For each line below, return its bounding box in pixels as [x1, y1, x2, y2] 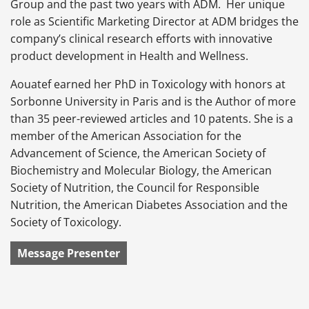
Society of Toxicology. [10, 215, 121, 230]
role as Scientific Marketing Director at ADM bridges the [10, 14, 299, 30]
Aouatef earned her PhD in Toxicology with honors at [10, 77, 286, 92]
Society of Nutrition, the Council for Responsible [10, 180, 259, 196]
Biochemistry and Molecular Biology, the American [10, 163, 272, 179]
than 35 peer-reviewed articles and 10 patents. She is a [10, 111, 293, 127]
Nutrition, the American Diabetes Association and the [10, 197, 288, 213]
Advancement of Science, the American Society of [10, 146, 266, 161]
